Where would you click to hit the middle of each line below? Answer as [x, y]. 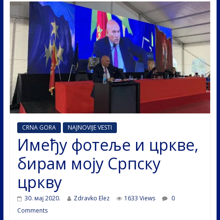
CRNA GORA [39, 127]
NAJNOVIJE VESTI [90, 127]
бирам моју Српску [89, 163]
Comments [32, 210]
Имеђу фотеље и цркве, [108, 144]
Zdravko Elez [91, 198]
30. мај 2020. [42, 198]
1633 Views [139, 198]
